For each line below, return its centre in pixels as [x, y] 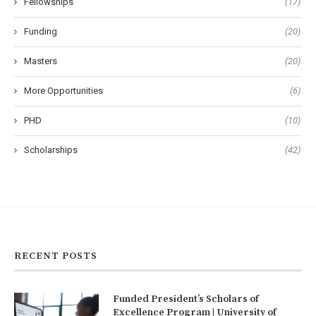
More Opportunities [63, 91]
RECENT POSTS [56, 256]
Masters [41, 61]
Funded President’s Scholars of [186, 299]
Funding [41, 32]
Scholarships [51, 150]
